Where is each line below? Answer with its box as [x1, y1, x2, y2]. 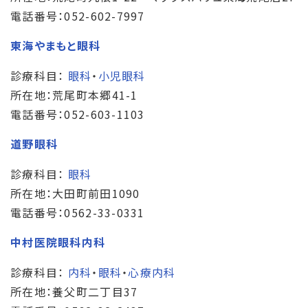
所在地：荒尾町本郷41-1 [10, 86, 138, 103]
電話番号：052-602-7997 [10, 7, 145, 24]
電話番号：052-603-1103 [10, 105, 145, 122]
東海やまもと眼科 [10, 36, 101, 54]
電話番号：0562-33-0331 [10, 203, 145, 221]
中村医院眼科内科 [10, 233, 106, 250]
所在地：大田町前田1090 [10, 184, 140, 201]
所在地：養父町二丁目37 [10, 283, 138, 300]
